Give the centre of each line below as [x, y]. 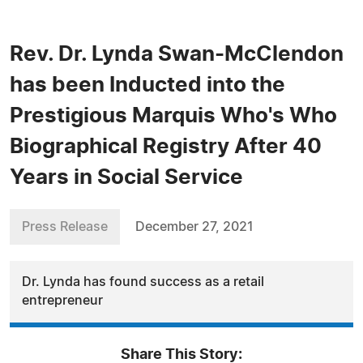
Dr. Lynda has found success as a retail [143, 282]
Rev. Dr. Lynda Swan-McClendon [177, 54]
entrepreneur [62, 301]
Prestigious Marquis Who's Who [173, 116]
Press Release [65, 227]
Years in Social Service [126, 177]
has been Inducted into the [147, 85]
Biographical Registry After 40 [166, 147]
